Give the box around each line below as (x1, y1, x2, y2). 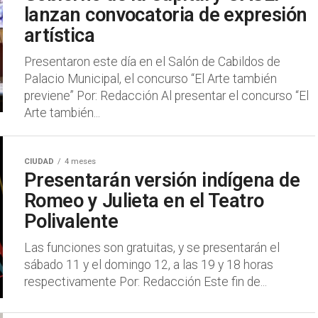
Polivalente (24, 210, 119, 233)
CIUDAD (24, 157, 54, 166)
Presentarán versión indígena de (24, 169, 300, 192)
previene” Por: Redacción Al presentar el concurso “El (24, 89, 309, 103)
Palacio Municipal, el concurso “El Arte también (24, 72, 277, 86)
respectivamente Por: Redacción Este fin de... (24, 275, 267, 289)
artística (24, 24, 95, 47)
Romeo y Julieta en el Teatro (24, 190, 264, 212)
